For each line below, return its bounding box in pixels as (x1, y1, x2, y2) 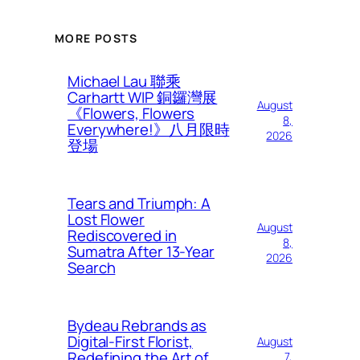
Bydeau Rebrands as (67, 314, 207, 336)
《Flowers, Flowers (67, 102, 195, 124)
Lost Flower (67, 208, 145, 230)
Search (67, 256, 116, 278)
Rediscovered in (67, 224, 177, 246)
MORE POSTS (55, 31, 137, 47)
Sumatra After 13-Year (67, 240, 215, 262)
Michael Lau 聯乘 (67, 70, 181, 92)
